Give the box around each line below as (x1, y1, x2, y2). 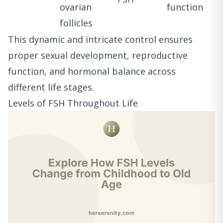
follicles (60, 17, 93, 29)
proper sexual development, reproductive (8, 49, 188, 62)
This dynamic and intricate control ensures (8, 33, 193, 46)
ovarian (60, 1, 92, 13)
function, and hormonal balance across (8, 65, 176, 78)
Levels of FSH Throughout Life (8, 97, 138, 110)
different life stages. (8, 81, 94, 94)
